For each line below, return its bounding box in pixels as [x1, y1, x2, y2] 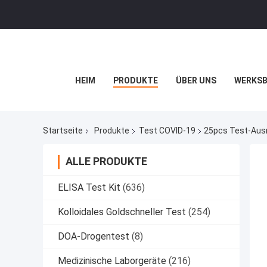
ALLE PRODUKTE [66, 155, 147, 168]
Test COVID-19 [139, 126, 195, 136]
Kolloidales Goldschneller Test [58, 206, 186, 218]
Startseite [43, 126, 83, 136]
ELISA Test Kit [58, 182, 120, 194]
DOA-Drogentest [58, 231, 129, 243]
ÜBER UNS [176, 76, 216, 85]
